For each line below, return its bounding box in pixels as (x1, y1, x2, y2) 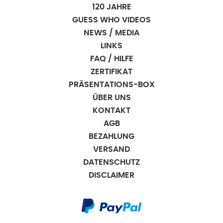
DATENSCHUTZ (83, 158, 140, 166)
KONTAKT (93, 107, 130, 114)
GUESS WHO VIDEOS (72, 16, 151, 24)
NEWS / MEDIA (84, 29, 139, 37)
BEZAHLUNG (89, 132, 134, 140)
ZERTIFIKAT (91, 68, 132, 76)
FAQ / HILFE (90, 55, 133, 63)
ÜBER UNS (92, 94, 131, 102)
